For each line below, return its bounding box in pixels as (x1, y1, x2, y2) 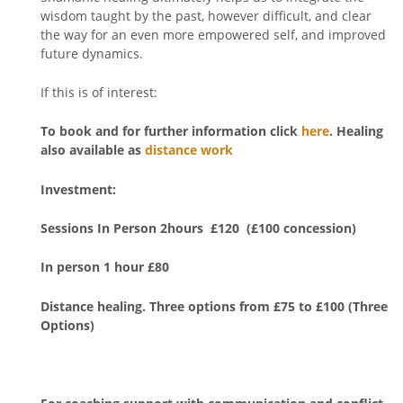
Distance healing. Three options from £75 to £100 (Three (40, 297, 388, 315)
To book (40, 122, 92, 140)
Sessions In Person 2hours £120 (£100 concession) (40, 219, 360, 237)
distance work (145, 141, 233, 159)
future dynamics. (40, 44, 143, 62)
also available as (40, 141, 145, 159)
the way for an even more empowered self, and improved (40, 25, 386, 43)
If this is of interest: (40, 83, 157, 101)
